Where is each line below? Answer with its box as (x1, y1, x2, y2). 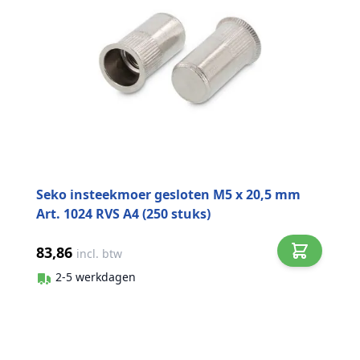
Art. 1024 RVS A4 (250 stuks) (36, 205, 211, 223)
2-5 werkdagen (55, 268, 136, 284)
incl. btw (76, 246, 122, 262)
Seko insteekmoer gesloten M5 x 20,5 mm (36, 186, 301, 204)
